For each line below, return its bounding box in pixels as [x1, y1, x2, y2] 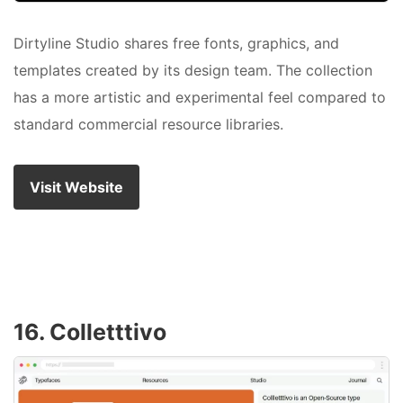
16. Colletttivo [13, 318, 166, 346]
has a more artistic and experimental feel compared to [13, 88, 386, 107]
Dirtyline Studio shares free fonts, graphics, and [13, 34, 339, 53]
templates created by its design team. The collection [13, 61, 372, 80]
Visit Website [30, 178, 123, 197]
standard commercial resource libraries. [13, 115, 283, 134]
